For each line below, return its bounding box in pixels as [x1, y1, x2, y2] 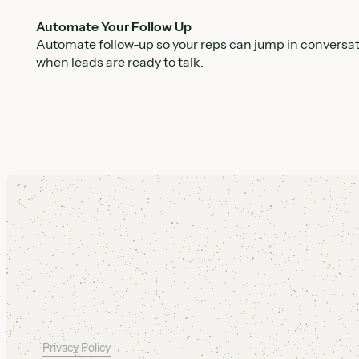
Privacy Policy [42, 341, 111, 356]
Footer [6, 175, 40, 192]
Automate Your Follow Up [36, 18, 192, 34]
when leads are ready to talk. [36, 53, 204, 70]
